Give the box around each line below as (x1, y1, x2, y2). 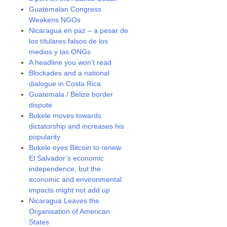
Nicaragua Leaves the (29, 197, 100, 205)
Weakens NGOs (29, 16, 81, 24)
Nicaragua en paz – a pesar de (29, 26, 129, 34)
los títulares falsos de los (29, 37, 108, 45)
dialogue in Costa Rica (29, 80, 101, 88)
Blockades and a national (29, 69, 110, 77)
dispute (29, 101, 53, 109)
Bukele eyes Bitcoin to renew (29, 143, 122, 152)
